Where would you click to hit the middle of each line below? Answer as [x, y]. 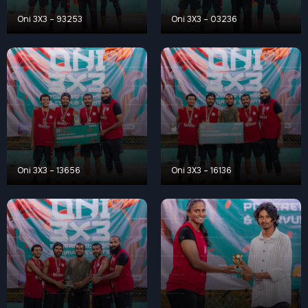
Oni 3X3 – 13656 [49, 171]
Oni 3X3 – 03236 [204, 20]
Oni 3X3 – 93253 [50, 20]
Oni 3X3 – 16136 [201, 171]
